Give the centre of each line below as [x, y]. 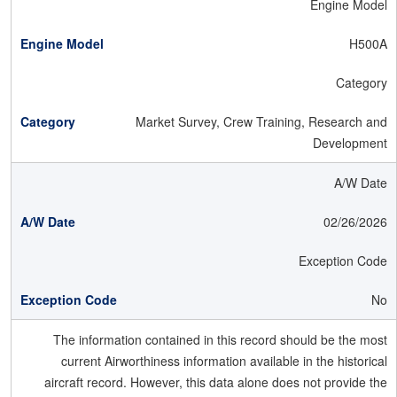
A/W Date [361, 183]
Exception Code [343, 261]
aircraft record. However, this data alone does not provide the [216, 382]
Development [350, 143]
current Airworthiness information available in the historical [224, 361]
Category [362, 82]
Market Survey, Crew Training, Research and [261, 121]
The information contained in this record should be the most [220, 339]
